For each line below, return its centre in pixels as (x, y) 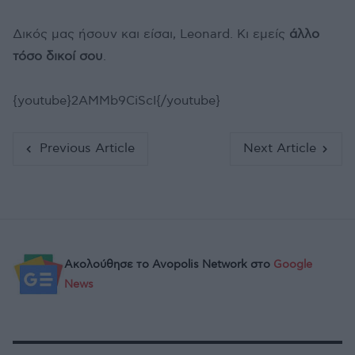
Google (293, 265)
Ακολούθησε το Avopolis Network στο (169, 265)
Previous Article (87, 149)
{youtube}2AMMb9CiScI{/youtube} (116, 101)
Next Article (279, 149)
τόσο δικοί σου (58, 57)
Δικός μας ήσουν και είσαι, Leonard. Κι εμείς (151, 35)
